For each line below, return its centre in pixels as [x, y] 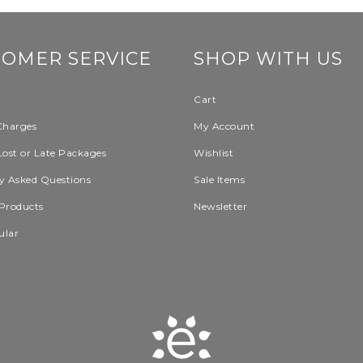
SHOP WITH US [268, 59]
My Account [224, 126]
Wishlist [214, 153]
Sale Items [219, 179]
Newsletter [220, 206]
